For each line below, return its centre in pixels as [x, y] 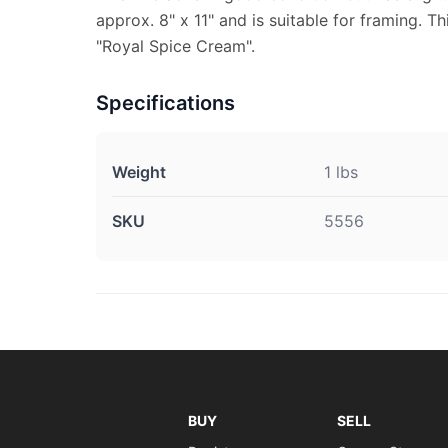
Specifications [165, 103]
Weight [139, 172]
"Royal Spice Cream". [175, 46]
